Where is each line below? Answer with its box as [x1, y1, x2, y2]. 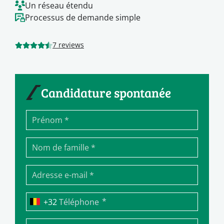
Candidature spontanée [41, 83, 171, 101]
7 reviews [52, 40, 84, 50]
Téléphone [59, 196, 99, 207]
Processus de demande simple [25, 11, 140, 22]
